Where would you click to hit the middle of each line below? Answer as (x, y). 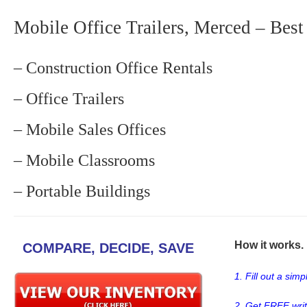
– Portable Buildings (82, 191)
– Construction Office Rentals (113, 68)
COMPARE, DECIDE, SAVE (108, 248)
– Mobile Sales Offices (90, 130)
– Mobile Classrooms (84, 160)
